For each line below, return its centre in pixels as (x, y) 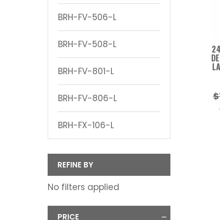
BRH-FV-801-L (86, 71)
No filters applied (83, 187)
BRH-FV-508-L (87, 44)
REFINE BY (75, 165)
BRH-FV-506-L (87, 17)
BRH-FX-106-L (86, 125)
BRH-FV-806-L (87, 98)
